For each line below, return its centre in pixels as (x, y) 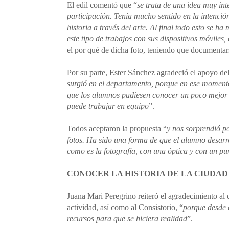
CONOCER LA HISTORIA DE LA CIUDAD (147, 174)
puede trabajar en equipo (108, 106)
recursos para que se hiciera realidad (127, 219)
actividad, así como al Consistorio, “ (125, 207)
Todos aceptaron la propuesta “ (117, 129)
